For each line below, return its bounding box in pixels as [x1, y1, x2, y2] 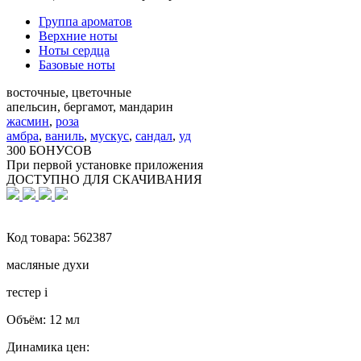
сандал [135, 128, 172, 143]
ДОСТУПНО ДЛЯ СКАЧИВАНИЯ [6, 172, 202, 186]
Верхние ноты [39, 28, 118, 43]
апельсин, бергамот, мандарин [6, 99, 173, 114]
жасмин [6, 114, 49, 128]
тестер [6, 284, 44, 299]
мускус [90, 128, 129, 143]
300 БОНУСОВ [6, 143, 92, 157]
